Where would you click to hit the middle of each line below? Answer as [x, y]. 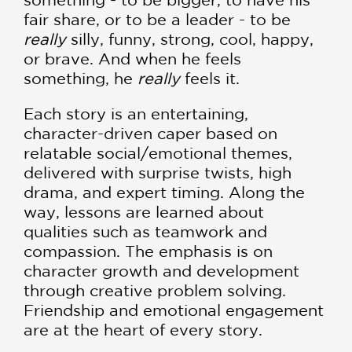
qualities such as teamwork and [145, 231]
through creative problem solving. [155, 290]
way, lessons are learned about [144, 211]
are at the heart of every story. [143, 329]
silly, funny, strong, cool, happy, [192, 38]
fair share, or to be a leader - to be [157, 19]
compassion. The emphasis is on [148, 251]
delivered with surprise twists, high [158, 172]
